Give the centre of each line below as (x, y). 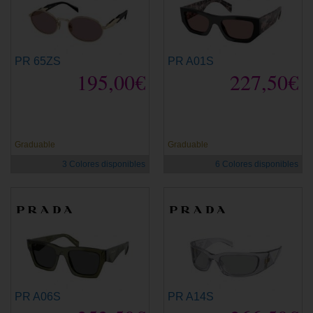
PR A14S (191, 296)
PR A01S (191, 61)
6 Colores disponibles (257, 164)
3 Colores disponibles (104, 164)
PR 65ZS (38, 61)
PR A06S (38, 296)
